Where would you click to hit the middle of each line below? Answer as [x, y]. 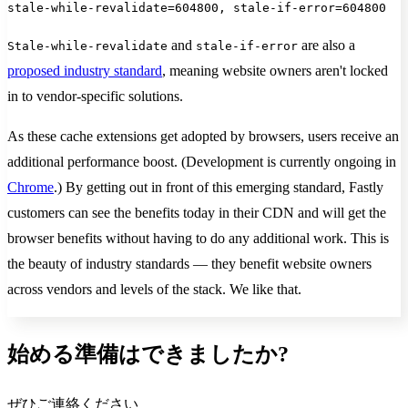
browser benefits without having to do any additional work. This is [198, 239]
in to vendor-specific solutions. [95, 97]
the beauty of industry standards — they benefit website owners [189, 264]
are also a [326, 46]
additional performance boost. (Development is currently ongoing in [202, 162]
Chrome [31, 188]
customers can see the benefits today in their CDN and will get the [197, 213]
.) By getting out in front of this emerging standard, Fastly [219, 188]
